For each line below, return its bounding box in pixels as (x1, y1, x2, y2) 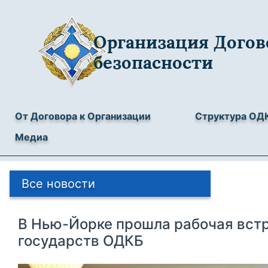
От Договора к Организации (15, 110, 151, 122)
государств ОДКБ (18, 232, 144, 249)
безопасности (93, 51, 214, 74)
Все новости (22, 176, 95, 191)
